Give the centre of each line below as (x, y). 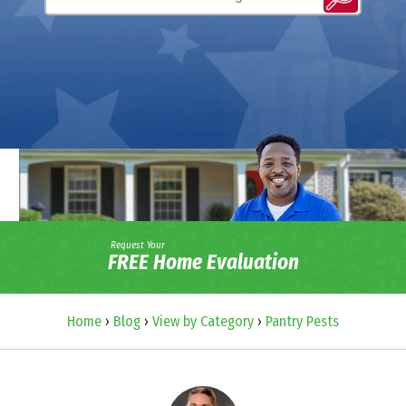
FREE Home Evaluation (203, 262)
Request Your (137, 246)
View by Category (203, 321)
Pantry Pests (302, 321)
